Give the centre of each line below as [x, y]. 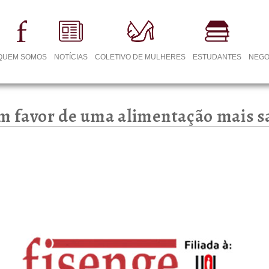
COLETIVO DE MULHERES [141, 57]
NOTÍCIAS [71, 57]
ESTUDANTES [217, 57]
